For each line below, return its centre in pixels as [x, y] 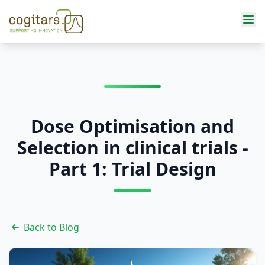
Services [37, 62]
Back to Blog [51, 227]
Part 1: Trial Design [132, 169]
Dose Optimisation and [132, 126]
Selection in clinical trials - [132, 148]
